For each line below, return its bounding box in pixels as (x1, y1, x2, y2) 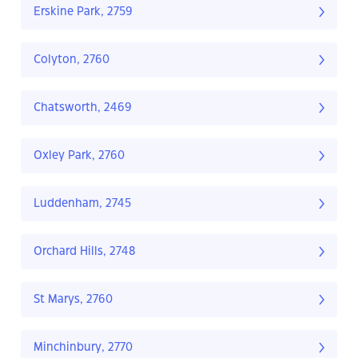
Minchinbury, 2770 (34, 342, 133, 354)
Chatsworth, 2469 (34, 102, 132, 114)
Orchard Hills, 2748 (34, 246, 136, 258)
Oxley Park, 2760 (34, 150, 125, 162)
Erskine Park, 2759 (34, 6, 133, 18)
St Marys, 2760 (34, 294, 113, 306)
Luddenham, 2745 (34, 198, 131, 210)
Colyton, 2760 (34, 54, 109, 66)
